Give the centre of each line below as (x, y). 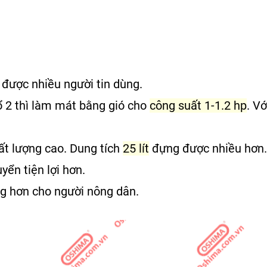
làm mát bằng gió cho (89, 105)
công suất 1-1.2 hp (198, 105)
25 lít (136, 148)
